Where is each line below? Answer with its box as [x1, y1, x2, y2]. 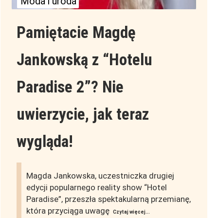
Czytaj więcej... [112, 209, 150, 215]
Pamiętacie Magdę [16, 23, 136, 42]
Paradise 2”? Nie [16, 77, 124, 97]
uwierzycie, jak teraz [16, 105, 149, 124]
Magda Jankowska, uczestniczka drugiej [26, 171, 174, 181]
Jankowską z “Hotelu [16, 50, 152, 70]
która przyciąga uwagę [26, 206, 111, 216]
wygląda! [16, 132, 73, 151]
